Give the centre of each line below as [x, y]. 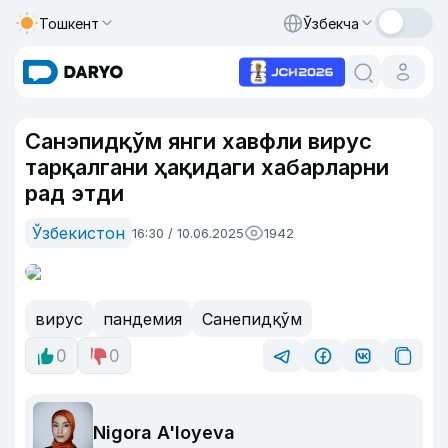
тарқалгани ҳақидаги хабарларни [207, 167]
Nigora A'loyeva [164, 432]
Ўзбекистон [78, 233]
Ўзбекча [331, 23]
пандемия [142, 318]
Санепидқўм [252, 318]
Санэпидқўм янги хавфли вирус [198, 141]
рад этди [77, 193]
